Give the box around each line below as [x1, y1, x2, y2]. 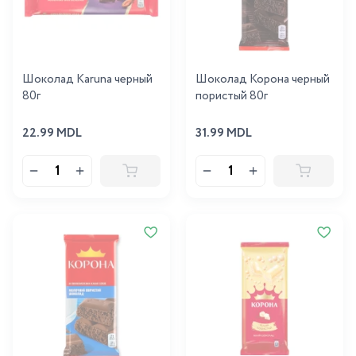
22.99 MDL [22, 125, 82, 142]
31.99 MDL [195, 125, 252, 142]
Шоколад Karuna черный [22, 71, 153, 88]
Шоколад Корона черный [195, 71, 330, 88]
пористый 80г [195, 87, 268, 105]
